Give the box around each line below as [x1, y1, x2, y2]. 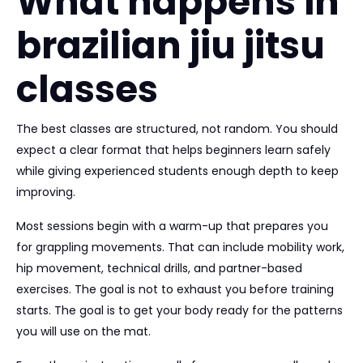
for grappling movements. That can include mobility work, [16, 239, 344, 255]
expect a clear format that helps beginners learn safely [16, 142, 331, 158]
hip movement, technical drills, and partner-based [16, 260, 302, 276]
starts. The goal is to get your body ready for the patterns [16, 302, 343, 318]
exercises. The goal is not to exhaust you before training [16, 281, 334, 297]
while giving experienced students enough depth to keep [16, 163, 339, 179]
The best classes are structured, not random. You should [16, 121, 338, 137]
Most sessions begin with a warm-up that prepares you [16, 218, 328, 234]
